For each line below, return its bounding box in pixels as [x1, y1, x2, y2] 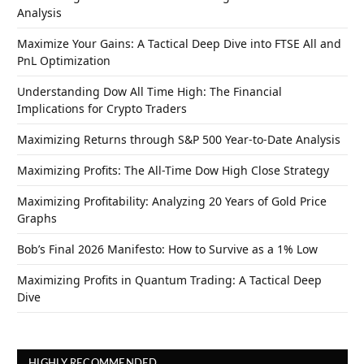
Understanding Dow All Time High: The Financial [17, 84, 282, 100]
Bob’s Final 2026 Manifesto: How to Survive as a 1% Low [17, 241, 318, 258]
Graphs [17, 210, 57, 227]
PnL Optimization [17, 53, 110, 69]
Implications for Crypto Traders [17, 101, 187, 117]
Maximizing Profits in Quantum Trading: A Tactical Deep [17, 272, 322, 288]
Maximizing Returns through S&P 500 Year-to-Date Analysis [17, 132, 340, 148]
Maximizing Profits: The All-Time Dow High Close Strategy [17, 162, 329, 179]
